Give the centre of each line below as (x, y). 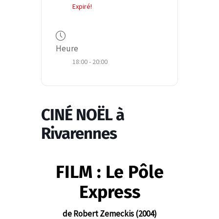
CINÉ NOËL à (83, 115)
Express (109, 192)
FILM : (80, 172)
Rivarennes (79, 133)
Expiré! (82, 6)
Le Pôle (134, 172)
